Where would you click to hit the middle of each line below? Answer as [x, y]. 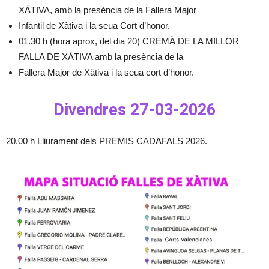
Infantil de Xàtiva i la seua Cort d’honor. [94, 26]
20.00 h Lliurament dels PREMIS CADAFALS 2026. [107, 141]
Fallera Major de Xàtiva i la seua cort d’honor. [106, 72]
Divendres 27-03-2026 [134, 110]
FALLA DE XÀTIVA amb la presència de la [101, 57]
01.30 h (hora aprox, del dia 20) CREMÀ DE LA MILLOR [129, 41]
